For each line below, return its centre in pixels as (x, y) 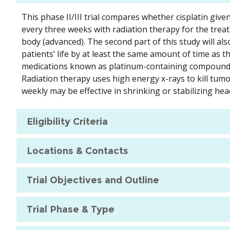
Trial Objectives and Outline (93, 180)
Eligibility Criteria (67, 121)
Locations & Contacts (78, 151)
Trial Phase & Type (71, 209)
